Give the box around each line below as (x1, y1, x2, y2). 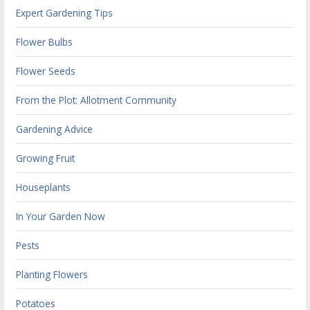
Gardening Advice (16, 122, 93, 136)
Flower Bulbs (16, 35, 73, 49)
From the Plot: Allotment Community (16, 93, 177, 107)
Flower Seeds (16, 64, 76, 78)
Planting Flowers (16, 268, 89, 282)
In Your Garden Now (16, 210, 106, 224)
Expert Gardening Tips (16, 6, 113, 20)
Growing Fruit (16, 152, 75, 165)
